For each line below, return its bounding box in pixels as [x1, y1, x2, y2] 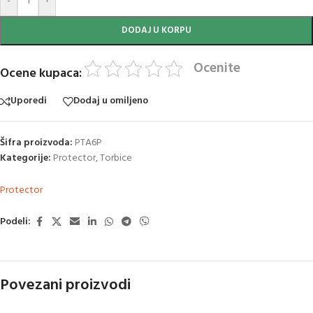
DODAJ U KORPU [122, 22, 191, 38]
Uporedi [10, 93, 47, 110]
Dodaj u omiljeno [73, 93, 148, 110]
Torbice [100, 150, 132, 166]
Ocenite [193, 57, 240, 79]
